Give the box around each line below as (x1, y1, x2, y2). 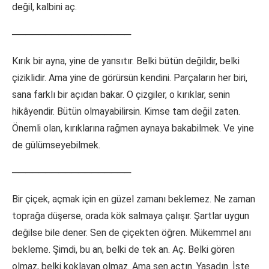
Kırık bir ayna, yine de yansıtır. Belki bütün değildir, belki (12, 55, 240, 67)
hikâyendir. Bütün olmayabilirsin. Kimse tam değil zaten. (12, 106, 240, 118)
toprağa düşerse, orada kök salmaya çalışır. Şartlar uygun (12, 210, 249, 222)
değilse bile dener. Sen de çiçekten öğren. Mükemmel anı (12, 227, 251, 239)
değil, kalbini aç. (12, 1, 77, 13)
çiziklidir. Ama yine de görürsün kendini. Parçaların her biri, (12, 72, 247, 84)
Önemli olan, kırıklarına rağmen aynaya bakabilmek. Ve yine (12, 122, 254, 134)
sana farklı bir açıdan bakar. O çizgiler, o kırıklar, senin (12, 89, 230, 101)
